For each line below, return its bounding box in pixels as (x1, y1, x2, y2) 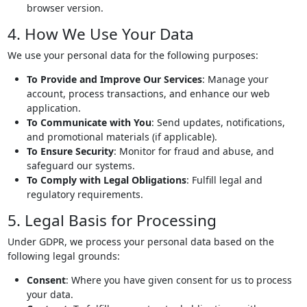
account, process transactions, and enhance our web (26, 87, 270, 101)
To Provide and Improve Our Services (26, 73, 202, 86)
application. (26, 101, 81, 115)
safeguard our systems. (26, 159, 135, 173)
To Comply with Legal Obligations (26, 173, 186, 187)
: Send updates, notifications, (151, 116, 285, 130)
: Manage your (201, 73, 269, 86)
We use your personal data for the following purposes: (7, 49, 258, 62)
